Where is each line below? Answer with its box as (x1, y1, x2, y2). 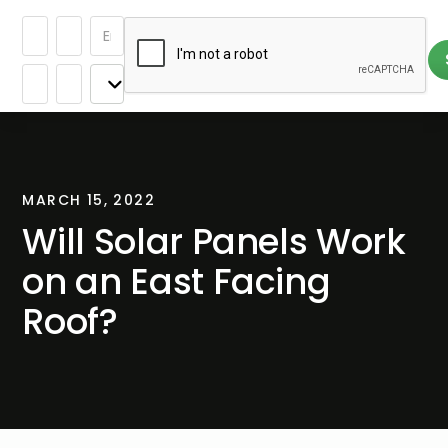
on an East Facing (22, 257, 331, 306)
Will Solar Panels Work (22, 217, 406, 266)
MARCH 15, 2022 (22, 190, 155, 210)
